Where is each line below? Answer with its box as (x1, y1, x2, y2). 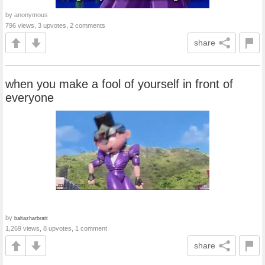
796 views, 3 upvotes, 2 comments (5, 22, 105, 29)
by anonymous (5, 11, 48, 18)
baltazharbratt (14, 215, 48, 221)
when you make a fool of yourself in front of (5, 77, 233, 91)
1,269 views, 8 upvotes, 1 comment (5, 225, 107, 232)
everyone (5, 91, 54, 104)
